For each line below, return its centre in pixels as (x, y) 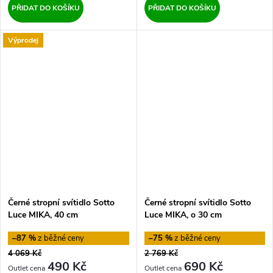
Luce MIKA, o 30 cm (183, 214)
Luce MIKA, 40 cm (43, 214)
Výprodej (23, 40)
